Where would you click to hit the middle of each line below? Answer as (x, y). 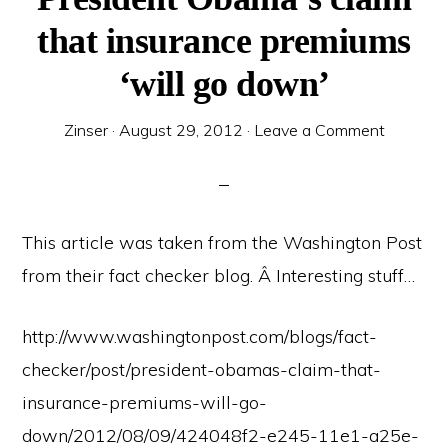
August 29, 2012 (180, 130)
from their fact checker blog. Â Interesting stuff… (219, 275)
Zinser (85, 130)
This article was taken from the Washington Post (222, 242)
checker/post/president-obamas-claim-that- (202, 369)
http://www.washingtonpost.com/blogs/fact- (200, 336)
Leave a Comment (319, 130)
